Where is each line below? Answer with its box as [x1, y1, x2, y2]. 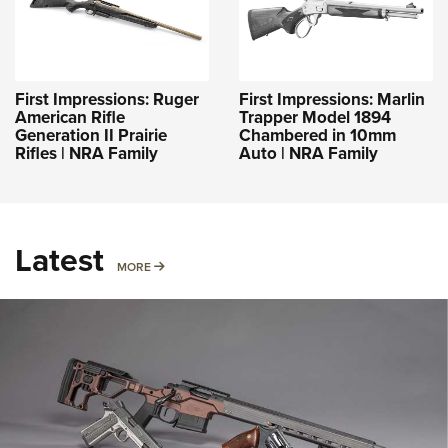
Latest [15, 235, 104, 284]
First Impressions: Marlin [239, 86, 425, 112]
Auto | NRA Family [239, 140, 378, 166]
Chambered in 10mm [239, 122, 396, 148]
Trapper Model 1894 [239, 104, 391, 130]
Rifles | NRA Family [15, 140, 158, 166]
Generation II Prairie [15, 122, 167, 148]
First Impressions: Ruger [15, 86, 199, 112]
